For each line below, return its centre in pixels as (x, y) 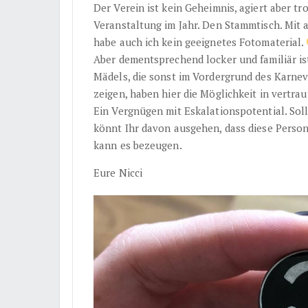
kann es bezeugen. (138, 145)
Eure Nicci (118, 172)
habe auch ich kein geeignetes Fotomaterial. (200, 42)
